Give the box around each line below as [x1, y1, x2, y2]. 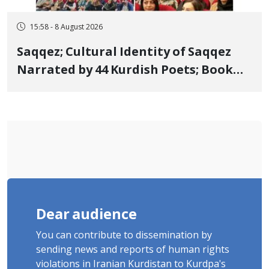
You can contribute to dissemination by [36, 229, 212, 242]
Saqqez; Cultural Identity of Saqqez [17, 44, 231, 61]
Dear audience [36, 206, 137, 225]
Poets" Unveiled [17, 98, 113, 115]
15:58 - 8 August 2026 [30, 23, 103, 32]
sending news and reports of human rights [36, 244, 229, 256]
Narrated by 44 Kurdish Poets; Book [17, 62, 233, 79]
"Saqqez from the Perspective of [17, 80, 212, 97]
